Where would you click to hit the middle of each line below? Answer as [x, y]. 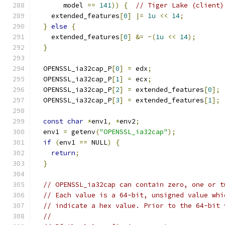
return [63, 153]
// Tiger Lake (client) [180, 5]
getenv [81, 132]
